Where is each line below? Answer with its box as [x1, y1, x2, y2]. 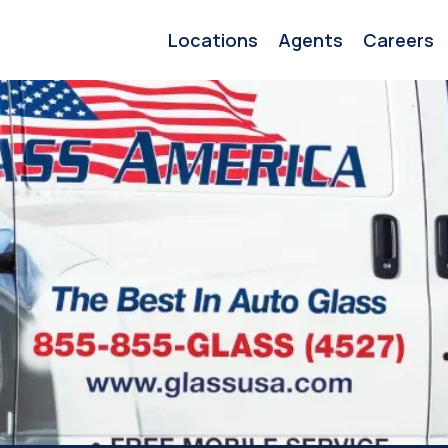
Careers [363, 28, 434, 52]
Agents [278, 28, 343, 52]
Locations [168, 28, 258, 52]
